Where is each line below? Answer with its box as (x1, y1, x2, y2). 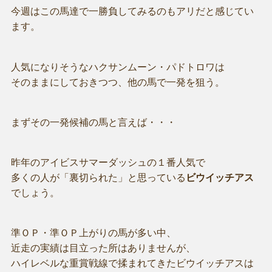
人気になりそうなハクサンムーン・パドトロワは (10, 61, 225, 72)
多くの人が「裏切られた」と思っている (10, 172, 186, 183)
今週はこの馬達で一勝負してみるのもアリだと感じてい (10, 6, 254, 17)
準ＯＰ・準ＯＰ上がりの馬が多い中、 (10, 228, 176, 239)
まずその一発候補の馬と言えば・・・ (10, 117, 176, 127)
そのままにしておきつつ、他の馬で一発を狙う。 (10, 76, 225, 87)
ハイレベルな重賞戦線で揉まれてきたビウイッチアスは (10, 258, 254, 269)
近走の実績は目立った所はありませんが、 (10, 243, 195, 254)
